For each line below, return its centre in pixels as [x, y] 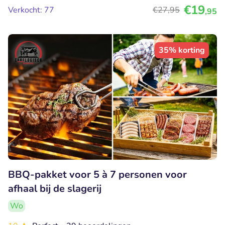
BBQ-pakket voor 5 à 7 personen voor [97, 174]
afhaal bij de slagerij [55, 188]
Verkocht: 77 [31, 10]
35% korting [182, 50]
